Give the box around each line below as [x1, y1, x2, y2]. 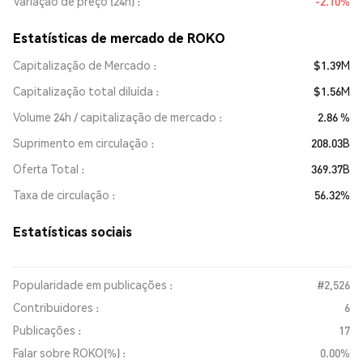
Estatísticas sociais [13, 223, 132, 240]
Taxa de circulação [13, 187, 109, 202]
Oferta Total [13, 161, 79, 176]
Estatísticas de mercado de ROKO [13, 29, 225, 46]
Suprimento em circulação [13, 135, 148, 150]
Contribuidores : [13, 300, 99, 314]
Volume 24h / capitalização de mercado [13, 109, 216, 124]
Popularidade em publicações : [13, 277, 173, 292]
